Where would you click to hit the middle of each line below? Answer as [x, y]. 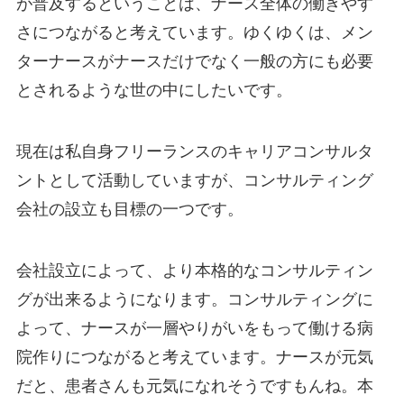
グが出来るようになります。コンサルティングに [194, 299]
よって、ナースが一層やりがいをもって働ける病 [194, 328]
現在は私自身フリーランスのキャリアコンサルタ [194, 151]
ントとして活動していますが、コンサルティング [194, 180]
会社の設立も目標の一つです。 [129, 209]
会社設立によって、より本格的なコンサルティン [194, 270]
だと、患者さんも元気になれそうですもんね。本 [194, 386]
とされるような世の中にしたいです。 [154, 91]
